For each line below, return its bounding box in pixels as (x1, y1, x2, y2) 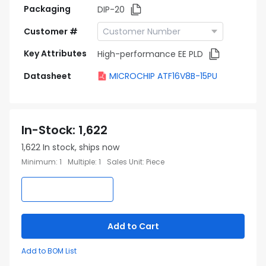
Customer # (24, 26, 78, 37)
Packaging (24, 3, 71, 15)
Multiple (68, 157, 95, 167)
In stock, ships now (43, 141, 119, 153)
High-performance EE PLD (97, 47, 203, 60)
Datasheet (24, 70, 71, 82)
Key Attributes (24, 47, 87, 59)
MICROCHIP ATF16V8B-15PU (109, 70, 217, 82)
